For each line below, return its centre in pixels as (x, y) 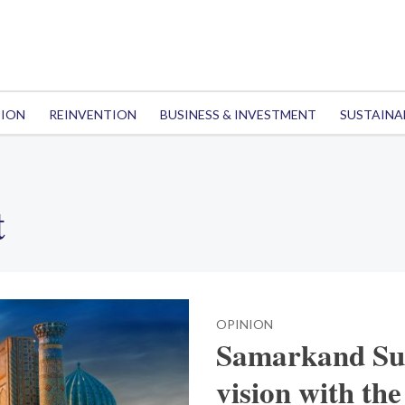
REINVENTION (92, 114)
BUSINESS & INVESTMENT (238, 114)
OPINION (245, 324)
